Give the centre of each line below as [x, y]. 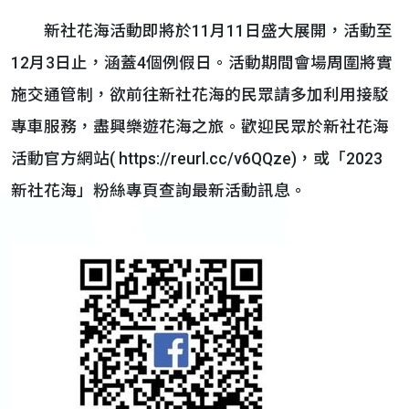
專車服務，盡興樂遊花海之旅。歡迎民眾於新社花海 [200, 127]
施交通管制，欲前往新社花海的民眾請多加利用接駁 [200, 95]
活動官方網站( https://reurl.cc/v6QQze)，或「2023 [197, 159]
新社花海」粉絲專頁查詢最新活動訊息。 [159, 191]
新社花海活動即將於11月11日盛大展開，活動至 [202, 31]
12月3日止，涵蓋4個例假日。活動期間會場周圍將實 [202, 63]
